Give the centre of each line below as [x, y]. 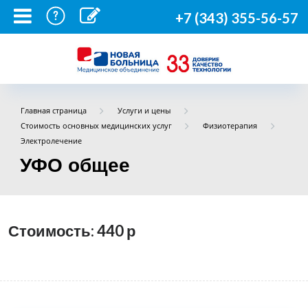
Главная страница [53, 110]
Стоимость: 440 [67, 230]
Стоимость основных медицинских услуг [96, 125]
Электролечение [51, 141]
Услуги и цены [144, 110]
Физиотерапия [230, 125]
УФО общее [75, 165]
